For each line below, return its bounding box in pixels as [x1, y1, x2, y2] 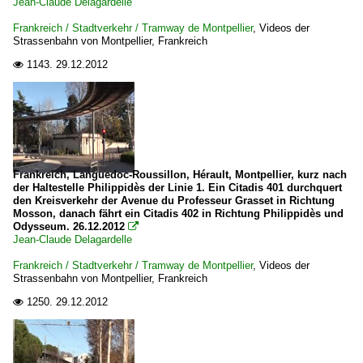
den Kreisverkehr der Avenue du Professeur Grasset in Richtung [13, 194, 335, 207]
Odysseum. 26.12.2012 [13, 220, 125, 233]
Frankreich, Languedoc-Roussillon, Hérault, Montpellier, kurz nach [13, 169, 347, 181]
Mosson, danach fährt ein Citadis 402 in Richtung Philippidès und [13, 207, 344, 220]
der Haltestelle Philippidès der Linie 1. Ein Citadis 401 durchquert [13, 181, 342, 194]
